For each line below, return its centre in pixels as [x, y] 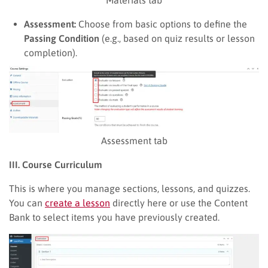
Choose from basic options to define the [162, 24]
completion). [51, 52]
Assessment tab [134, 140]
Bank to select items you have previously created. [114, 217]
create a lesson [77, 202]
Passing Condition [62, 38]
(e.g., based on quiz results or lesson [177, 38]
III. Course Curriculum [56, 164]
